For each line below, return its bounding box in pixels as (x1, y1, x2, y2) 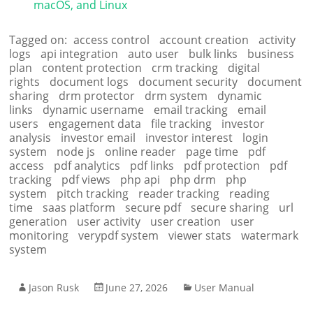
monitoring (9, 227, 69, 243)
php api (120, 171, 161, 187)
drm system (145, 87, 208, 103)
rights (9, 73, 41, 89)
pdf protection (184, 157, 261, 173)
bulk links (189, 45, 238, 61)
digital (228, 59, 261, 75)
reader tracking (138, 185, 220, 201)
